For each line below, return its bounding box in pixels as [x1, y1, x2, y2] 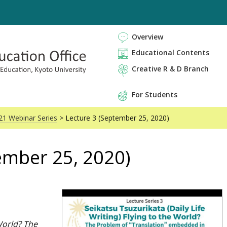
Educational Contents [132, 48, 210, 58]
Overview [132, 32, 164, 42]
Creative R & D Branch [132, 63, 209, 73]
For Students [132, 89, 178, 99]
